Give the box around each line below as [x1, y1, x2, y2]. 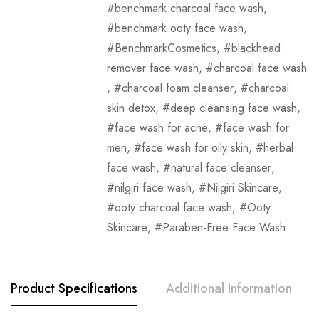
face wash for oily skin [142, 140, 249, 157]
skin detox [107, 100, 155, 117]
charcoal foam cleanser [122, 80, 234, 97]
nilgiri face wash [115, 179, 192, 197]
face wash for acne [115, 120, 208, 137]
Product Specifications [11, 279, 137, 298]
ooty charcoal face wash [115, 199, 232, 216]
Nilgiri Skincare [206, 179, 278, 197]
